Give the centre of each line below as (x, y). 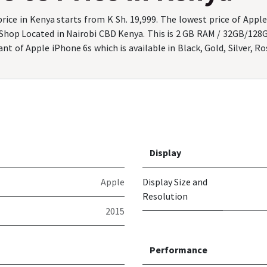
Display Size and (175, 182)
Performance (178, 250)
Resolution (165, 196)
